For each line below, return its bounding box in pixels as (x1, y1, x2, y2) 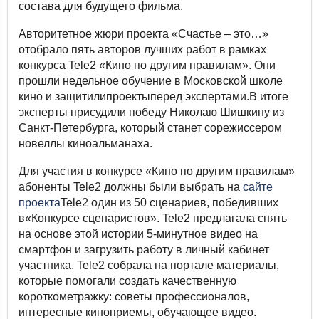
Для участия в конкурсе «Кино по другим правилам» (19, 165, 295, 177)
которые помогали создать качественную (19, 275, 236, 287)
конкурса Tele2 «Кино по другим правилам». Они (19, 59, 276, 71)
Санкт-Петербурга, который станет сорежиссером (19, 122, 282, 134)
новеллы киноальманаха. (19, 137, 152, 150)
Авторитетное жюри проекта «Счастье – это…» (19, 28, 268, 40)
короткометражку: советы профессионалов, (19, 291, 249, 303)
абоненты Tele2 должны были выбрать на (19, 181, 243, 193)
